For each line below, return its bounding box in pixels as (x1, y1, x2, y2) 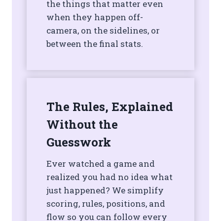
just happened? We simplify (46, 184, 164, 196)
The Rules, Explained (46, 99, 173, 115)
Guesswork (46, 134, 111, 150)
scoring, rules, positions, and (46, 198, 165, 210)
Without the (46, 116, 118, 133)
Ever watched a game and (46, 158, 155, 170)
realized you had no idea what (46, 171, 173, 183)
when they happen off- (46, 11, 143, 23)
